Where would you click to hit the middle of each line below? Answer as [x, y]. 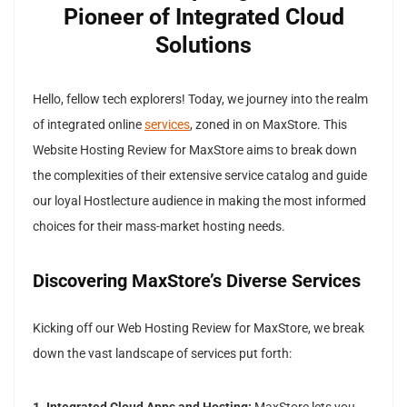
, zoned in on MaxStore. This [268, 124]
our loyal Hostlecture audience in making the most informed [199, 201]
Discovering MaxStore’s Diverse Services [197, 280]
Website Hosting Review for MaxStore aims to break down [195, 150]
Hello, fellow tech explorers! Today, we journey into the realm [200, 99]
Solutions [203, 45]
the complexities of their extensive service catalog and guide [200, 175]
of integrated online [89, 124]
